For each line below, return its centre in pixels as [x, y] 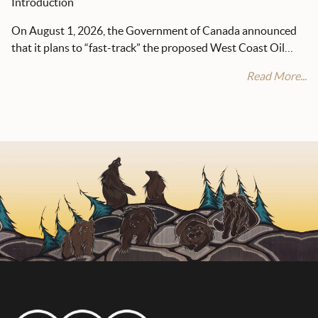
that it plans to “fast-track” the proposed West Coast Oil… [152, 48]
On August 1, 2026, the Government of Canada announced [154, 31]
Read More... [276, 76]
